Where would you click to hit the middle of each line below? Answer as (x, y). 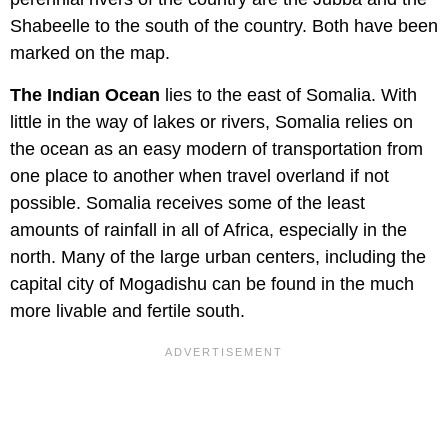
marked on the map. (92, 53)
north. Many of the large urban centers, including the (218, 257)
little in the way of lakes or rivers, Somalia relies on (211, 122)
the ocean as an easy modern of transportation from (216, 149)
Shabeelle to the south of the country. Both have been (224, 26)
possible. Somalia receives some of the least (187, 203)
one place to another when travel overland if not (199, 176)
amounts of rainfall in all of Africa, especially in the (208, 230)
